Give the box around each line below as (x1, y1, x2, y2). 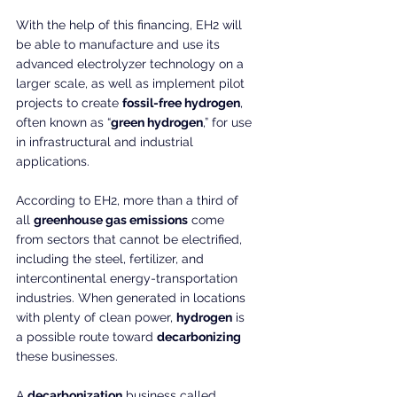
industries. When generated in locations (16, 290, 249, 305)
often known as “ (16, 114, 111, 129)
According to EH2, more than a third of (16, 192, 242, 207)
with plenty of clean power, (16, 309, 176, 324)
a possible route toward (16, 329, 157, 344)
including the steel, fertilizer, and (16, 251, 207, 266)
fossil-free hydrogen (122, 95, 240, 110)
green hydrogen (111, 114, 203, 129)
